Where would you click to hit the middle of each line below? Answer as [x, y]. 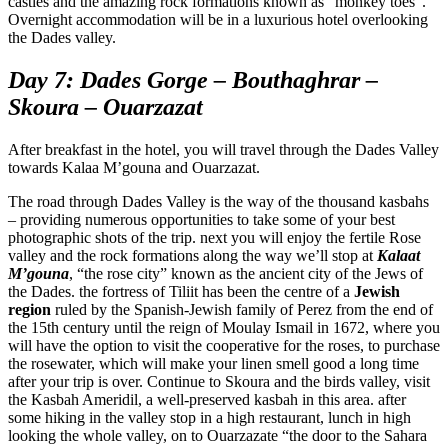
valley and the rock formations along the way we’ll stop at [192, 255]
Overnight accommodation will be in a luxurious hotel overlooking [218, 19]
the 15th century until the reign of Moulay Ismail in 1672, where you [224, 327]
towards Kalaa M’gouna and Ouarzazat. [134, 167]
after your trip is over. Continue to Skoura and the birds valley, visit [219, 381]
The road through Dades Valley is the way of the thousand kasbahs [218, 201]
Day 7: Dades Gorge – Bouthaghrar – [193, 79]
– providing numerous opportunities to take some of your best [201, 219]
